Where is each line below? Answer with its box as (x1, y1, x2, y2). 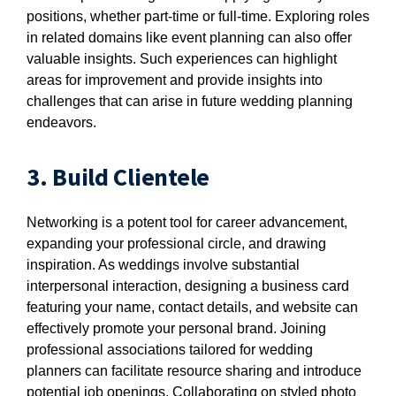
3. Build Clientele (27, 161, 209, 193)
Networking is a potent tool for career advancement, (27, 215, 347, 230)
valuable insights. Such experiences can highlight (27, 51, 337, 66)
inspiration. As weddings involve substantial (27, 257, 300, 272)
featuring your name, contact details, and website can (27, 300, 358, 315)
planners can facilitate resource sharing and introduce (27, 363, 362, 378)
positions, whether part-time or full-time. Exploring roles (27, 9, 369, 24)
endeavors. (27, 115, 96, 130)
